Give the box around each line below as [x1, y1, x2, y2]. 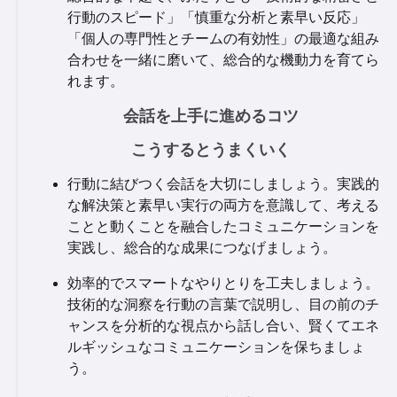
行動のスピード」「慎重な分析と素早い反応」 [67, 10, 365, 25]
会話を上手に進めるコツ [122, 107, 299, 125]
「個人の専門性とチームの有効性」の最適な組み [67, 31, 379, 46]
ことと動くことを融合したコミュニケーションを [67, 219, 379, 234]
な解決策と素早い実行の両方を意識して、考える [67, 198, 379, 213]
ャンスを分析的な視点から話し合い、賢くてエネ [67, 318, 379, 333]
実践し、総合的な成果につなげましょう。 [67, 240, 337, 255]
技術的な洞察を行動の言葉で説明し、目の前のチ [67, 297, 379, 312]
